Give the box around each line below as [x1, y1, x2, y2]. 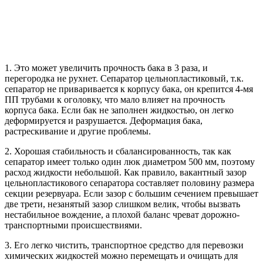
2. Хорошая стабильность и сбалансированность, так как [5, 146, 231, 156]
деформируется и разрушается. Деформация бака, [5, 115, 203, 126]
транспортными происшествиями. [5, 220, 142, 230]
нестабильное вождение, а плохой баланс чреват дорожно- [5, 209, 240, 220]
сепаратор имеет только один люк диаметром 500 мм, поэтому [5, 156, 255, 167]
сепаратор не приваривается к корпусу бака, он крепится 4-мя [5, 83, 253, 94]
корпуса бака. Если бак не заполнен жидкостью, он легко [5, 104, 234, 115]
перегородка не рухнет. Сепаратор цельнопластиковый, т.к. [5, 73, 244, 83]
